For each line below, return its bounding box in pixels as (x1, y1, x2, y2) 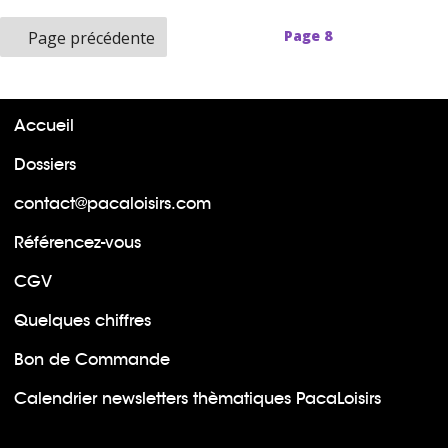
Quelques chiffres (14, 309, 151, 331)
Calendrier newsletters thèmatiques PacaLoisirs (14, 387, 381, 409)
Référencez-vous (14, 231, 141, 253)
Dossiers (14, 153, 76, 175)
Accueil (14, 114, 74, 136)
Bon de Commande (14, 348, 170, 370)
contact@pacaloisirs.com (14, 192, 211, 214)
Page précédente (28, 27, 155, 49)
